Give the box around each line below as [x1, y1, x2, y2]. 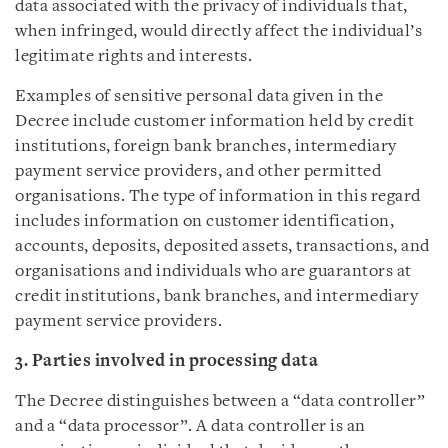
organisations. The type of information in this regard [15, 188, 421, 205]
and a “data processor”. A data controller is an [15, 418, 366, 435]
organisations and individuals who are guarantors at [15, 263, 412, 280]
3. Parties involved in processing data [15, 353, 318, 370]
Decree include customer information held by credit [15, 113, 414, 130]
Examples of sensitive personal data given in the [15, 88, 383, 105]
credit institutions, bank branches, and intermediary [15, 288, 418, 305]
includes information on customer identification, [15, 213, 394, 230]
